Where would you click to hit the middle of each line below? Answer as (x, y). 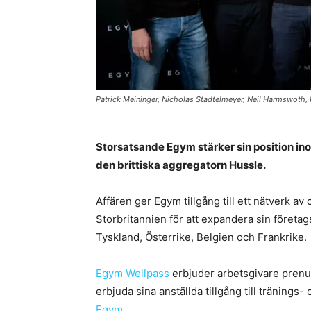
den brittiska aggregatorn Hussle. (181, 165)
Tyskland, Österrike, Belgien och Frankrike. (201, 237)
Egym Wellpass (133, 273)
